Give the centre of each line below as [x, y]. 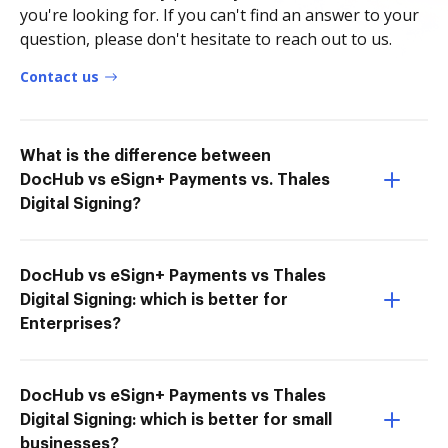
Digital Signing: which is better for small [176, 420]
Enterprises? [70, 324]
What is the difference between [145, 156]
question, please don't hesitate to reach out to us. [206, 39]
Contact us [59, 76]
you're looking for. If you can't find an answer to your [219, 15]
